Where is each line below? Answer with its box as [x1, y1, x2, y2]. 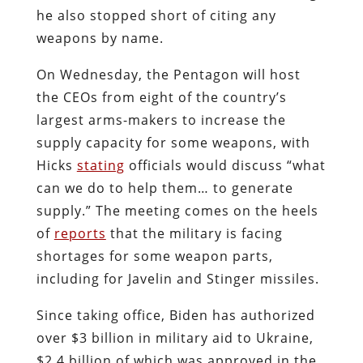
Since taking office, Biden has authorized [36, 305, 315, 324]
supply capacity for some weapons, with [36, 133, 310, 152]
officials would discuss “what [124, 156, 326, 174]
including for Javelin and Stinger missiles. [36, 269, 323, 288]
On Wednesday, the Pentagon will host [36, 65, 301, 83]
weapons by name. [36, 28, 164, 47]
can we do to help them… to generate [36, 178, 293, 197]
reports [53, 224, 106, 242]
